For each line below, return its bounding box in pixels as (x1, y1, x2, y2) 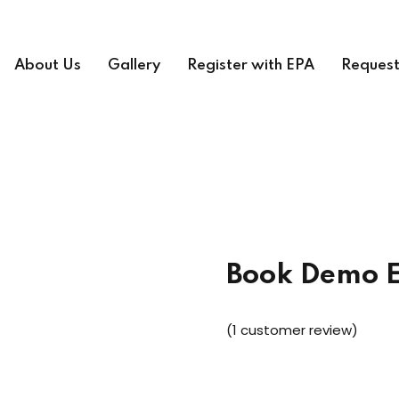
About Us (14, 58, 81, 74)
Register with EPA (187, 58, 314, 74)
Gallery (108, 58, 160, 74)
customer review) (237, 321, 358, 340)
